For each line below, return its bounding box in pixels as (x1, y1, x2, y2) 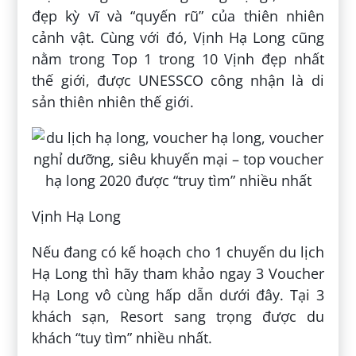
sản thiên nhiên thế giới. (32, 91, 195, 111)
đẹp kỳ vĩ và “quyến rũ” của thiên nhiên (32, 6, 324, 25)
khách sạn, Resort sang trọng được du (32, 306, 324, 326)
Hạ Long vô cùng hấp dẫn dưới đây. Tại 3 (32, 284, 324, 304)
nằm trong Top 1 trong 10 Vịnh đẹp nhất (32, 48, 324, 68)
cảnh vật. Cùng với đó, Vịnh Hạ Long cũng (32, 27, 324, 47)
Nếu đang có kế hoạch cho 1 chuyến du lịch (32, 242, 324, 261)
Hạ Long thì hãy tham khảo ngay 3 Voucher (32, 263, 324, 283)
